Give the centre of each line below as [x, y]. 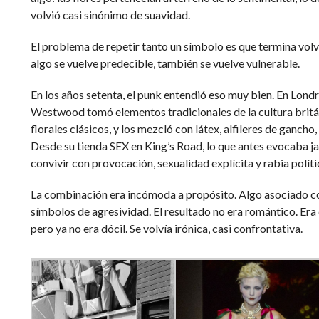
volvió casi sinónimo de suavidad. [110, 15]
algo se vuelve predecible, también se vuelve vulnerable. [165, 63]
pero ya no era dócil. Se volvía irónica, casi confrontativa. [166, 229]
